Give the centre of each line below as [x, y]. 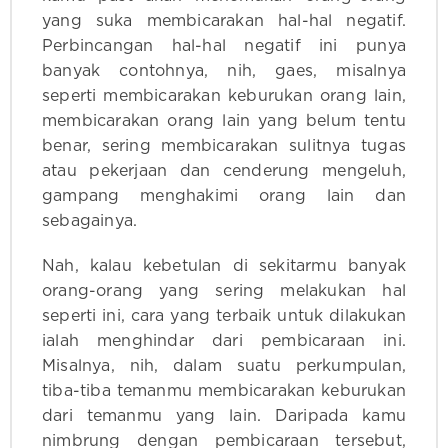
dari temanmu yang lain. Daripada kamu [224, 416]
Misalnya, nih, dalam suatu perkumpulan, [224, 366]
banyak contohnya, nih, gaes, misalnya [224, 71]
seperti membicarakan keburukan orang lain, [224, 96]
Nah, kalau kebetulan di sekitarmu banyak [224, 266]
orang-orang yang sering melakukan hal [224, 291]
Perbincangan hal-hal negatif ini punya [224, 46]
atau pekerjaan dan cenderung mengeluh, [224, 171]
